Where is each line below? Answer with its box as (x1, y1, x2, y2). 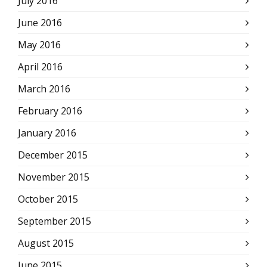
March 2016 (18, 82, 70, 95)
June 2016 (18, 16, 62, 29)
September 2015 (18, 215, 91, 228)
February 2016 (18, 104, 82, 117)
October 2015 (18, 193, 78, 206)
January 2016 (18, 126, 76, 139)
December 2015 (18, 148, 88, 162)
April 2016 (18, 60, 63, 73)
